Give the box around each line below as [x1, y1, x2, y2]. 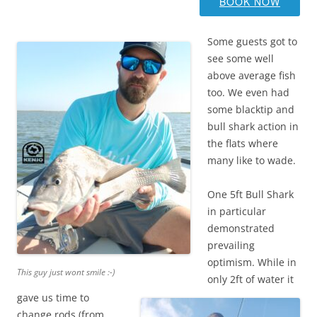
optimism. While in [207, 255, 296, 269]
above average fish [207, 69, 296, 82]
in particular [207, 204, 266, 218]
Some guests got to [207, 35, 297, 48]
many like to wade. [207, 154, 296, 167]
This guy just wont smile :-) [17, 266, 115, 278]
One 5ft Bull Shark [207, 188, 294, 201]
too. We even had [207, 86, 289, 99]
